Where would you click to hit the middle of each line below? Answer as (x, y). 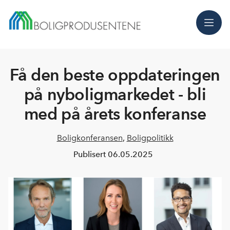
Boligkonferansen (90, 138)
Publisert (90, 154)
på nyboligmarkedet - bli (115, 94)
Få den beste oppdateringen (115, 75)
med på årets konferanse (115, 114)
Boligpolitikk (150, 138)
